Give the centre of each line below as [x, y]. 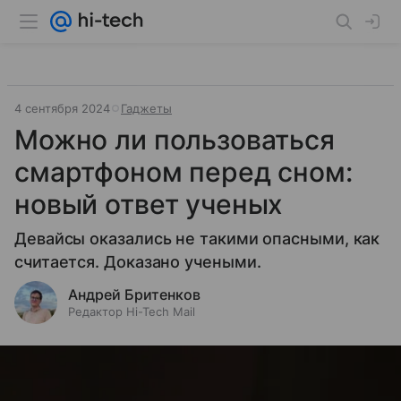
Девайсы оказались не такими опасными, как [197, 239]
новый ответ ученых [149, 204]
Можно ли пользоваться [175, 140]
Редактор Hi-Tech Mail [132, 311]
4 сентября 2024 [62, 108]
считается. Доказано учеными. [138, 262]
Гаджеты [146, 108]
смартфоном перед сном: [183, 172]
